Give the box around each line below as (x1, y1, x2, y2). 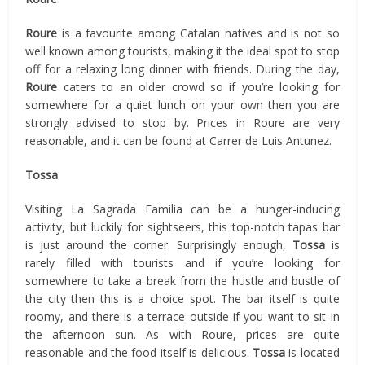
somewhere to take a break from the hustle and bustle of (25, 272, 340, 288)
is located (285, 344, 340, 360)
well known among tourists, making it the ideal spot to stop (25, 42, 340, 59)
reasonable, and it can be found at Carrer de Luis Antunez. (25, 132, 332, 148)
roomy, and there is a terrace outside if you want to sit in (25, 308, 340, 324)
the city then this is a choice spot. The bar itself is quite (25, 290, 340, 306)
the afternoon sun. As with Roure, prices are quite (25, 326, 340, 342)
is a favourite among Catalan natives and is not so (57, 24, 340, 41)
